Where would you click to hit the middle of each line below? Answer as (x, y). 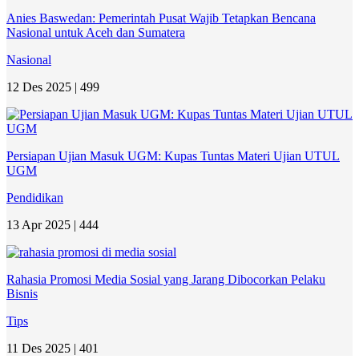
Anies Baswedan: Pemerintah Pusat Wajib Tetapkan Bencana (161, 18)
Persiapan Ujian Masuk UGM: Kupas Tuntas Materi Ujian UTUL (173, 155)
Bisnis (22, 293)
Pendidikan (35, 197)
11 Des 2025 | (43, 348)
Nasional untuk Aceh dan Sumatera (96, 32)
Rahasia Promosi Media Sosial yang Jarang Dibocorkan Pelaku (166, 279)
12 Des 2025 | (43, 87)
